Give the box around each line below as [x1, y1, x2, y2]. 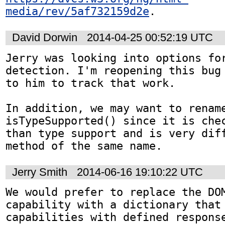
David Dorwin [12, 31, 77, 44]
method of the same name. [6, 139, 162, 152]
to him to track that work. [6, 76, 175, 89]
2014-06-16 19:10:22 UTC [77, 165, 203, 178]
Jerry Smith [12, 165, 67, 178]
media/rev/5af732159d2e [6, 5, 149, 18]
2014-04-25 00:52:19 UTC [87, 31, 213, 44]
